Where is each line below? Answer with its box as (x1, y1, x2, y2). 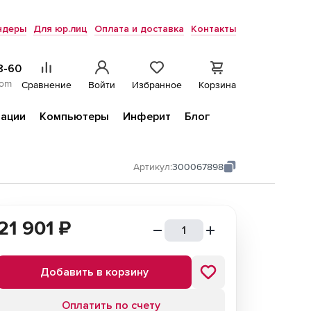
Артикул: (133, 161, 172, 172)
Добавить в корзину (40, 265, 149, 279)
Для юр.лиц (33, 23, 87, 35)
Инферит (123, 110, 171, 124)
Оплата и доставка (94, 23, 184, 35)
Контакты (191, 23, 236, 35)
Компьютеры (40, 110, 109, 124)
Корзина (199, 79, 236, 90)
